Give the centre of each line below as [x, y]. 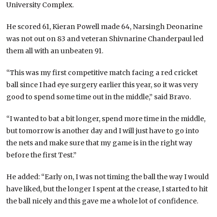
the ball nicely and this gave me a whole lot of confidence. [102, 201]
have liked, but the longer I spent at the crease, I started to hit [107, 189]
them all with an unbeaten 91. [55, 51]
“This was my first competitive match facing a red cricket [102, 72]
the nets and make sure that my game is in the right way [100, 143]
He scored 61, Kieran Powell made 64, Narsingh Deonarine [105, 26]
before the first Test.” [42, 155]
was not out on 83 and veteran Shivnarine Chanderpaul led [105, 39]
